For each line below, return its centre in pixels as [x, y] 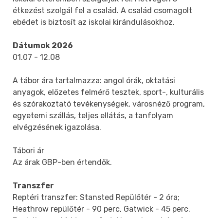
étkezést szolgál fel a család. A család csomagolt [103, 11]
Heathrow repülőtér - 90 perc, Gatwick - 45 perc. [102, 209]
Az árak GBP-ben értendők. [63, 163]
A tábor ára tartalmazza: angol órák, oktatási [94, 81]
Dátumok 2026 [43, 46]
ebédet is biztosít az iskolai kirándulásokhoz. [94, 22]
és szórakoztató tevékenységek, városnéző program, [109, 104]
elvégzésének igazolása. [57, 127]
